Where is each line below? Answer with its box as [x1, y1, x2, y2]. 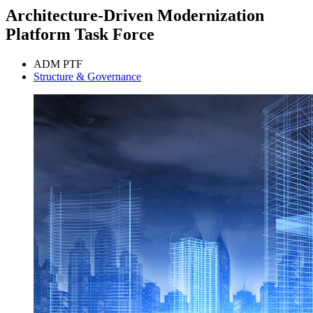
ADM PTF [34, 58, 82, 71]
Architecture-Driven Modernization [6, 6, 264, 25]
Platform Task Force [6, 25, 154, 44]
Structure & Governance [34, 71, 141, 83]
